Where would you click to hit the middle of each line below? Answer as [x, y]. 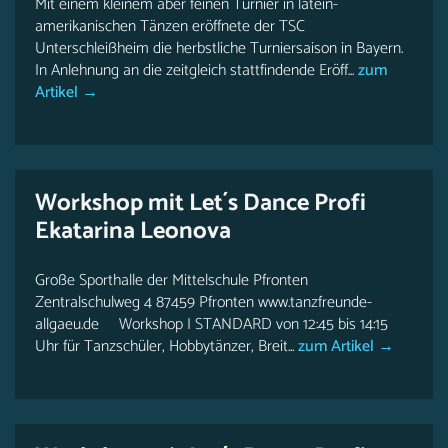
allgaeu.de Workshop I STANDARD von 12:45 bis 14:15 [211, 324]
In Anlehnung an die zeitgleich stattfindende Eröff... [194, 70]
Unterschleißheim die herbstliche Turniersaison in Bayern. [219, 48]
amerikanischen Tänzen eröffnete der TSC [170, 26]
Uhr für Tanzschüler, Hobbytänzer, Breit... [164, 346]
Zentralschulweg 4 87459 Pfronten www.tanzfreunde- [203, 302]
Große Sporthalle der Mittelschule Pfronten [171, 280]
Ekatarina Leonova [133, 231]
